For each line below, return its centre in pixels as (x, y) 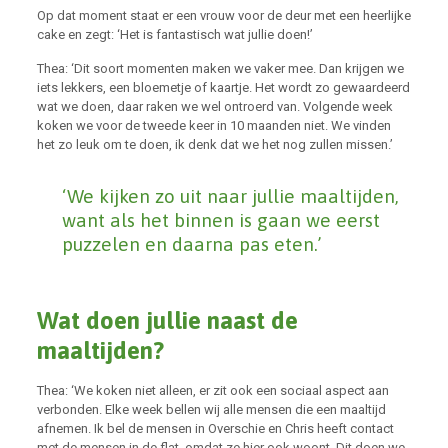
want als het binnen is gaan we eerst (220, 220)
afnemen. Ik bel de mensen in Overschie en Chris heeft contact (215, 428)
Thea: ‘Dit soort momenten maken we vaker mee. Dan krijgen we (220, 68)
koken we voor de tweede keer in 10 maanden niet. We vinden (213, 125)
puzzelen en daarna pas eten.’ (191, 244)
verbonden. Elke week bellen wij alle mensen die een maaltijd (211, 409)
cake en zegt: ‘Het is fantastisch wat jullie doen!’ (174, 34)
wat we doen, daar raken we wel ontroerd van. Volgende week (214, 106)
